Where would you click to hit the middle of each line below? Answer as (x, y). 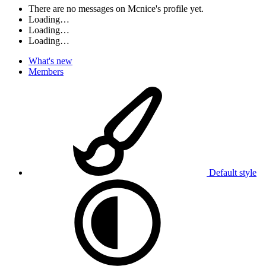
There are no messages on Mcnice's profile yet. (116, 8)
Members (46, 71)
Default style (232, 172)
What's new (50, 61)
